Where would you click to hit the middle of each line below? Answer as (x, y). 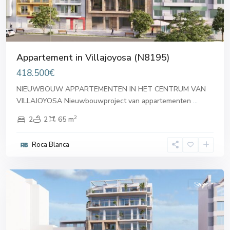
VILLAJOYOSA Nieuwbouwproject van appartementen (105, 101)
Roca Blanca (51, 145)
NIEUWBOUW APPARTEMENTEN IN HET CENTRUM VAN (111, 89)
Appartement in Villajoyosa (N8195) (93, 57)
